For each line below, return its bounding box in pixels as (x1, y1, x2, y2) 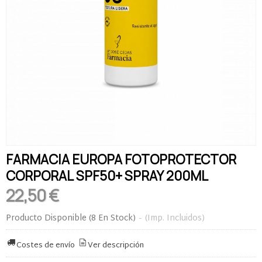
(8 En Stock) (89, 211, 138, 226)
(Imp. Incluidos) (145, 211, 205, 226)
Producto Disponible (6, 211, 87, 226)
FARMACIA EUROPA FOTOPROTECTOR (6, 150, 236, 169)
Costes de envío (16, 239, 75, 253)
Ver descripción (88, 239, 144, 253)
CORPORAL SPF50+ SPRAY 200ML (6, 167, 208, 185)
